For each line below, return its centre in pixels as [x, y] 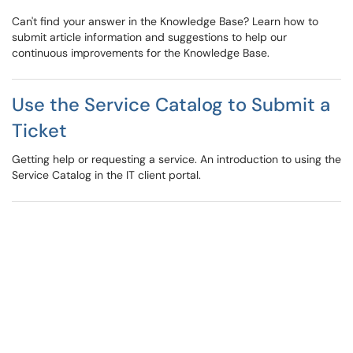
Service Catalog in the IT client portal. [106, 175]
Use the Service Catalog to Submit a [171, 104]
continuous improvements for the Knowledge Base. [141, 53]
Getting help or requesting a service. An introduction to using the [176, 159]
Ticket [39, 130]
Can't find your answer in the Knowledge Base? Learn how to [165, 21]
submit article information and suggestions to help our [149, 37]
